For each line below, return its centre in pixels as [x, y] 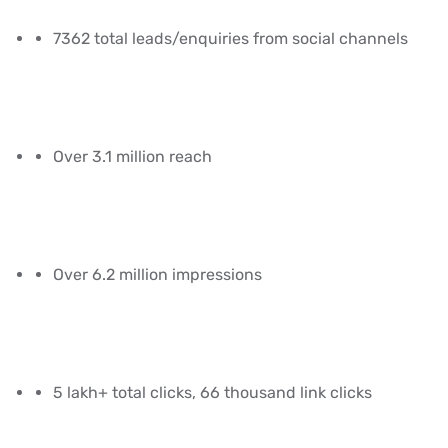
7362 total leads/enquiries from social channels [230, 38]
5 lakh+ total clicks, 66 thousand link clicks [212, 392]
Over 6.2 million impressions [157, 274]
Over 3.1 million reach [132, 156]
